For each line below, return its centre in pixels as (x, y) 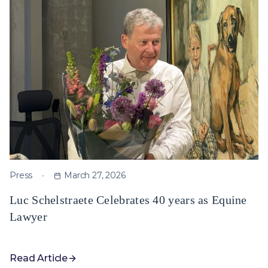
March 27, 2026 (95, 175)
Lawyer (28, 217)
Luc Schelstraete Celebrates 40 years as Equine (128, 200)
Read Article (39, 258)
